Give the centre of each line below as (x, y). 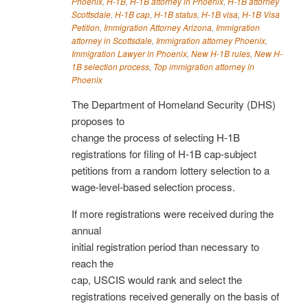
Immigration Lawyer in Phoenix (129, 53)
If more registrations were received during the (173, 213)
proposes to (98, 120)
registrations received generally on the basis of (175, 296)
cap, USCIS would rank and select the (157, 279)
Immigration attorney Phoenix (211, 40)
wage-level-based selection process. (153, 186)
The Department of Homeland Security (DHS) (174, 104)
